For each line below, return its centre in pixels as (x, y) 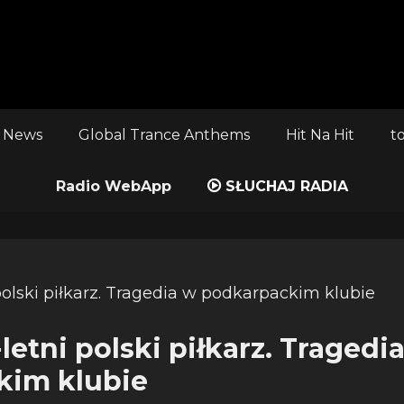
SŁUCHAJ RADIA (285, 186)
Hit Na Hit (320, 135)
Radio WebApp (114, 186)
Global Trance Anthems (164, 135)
